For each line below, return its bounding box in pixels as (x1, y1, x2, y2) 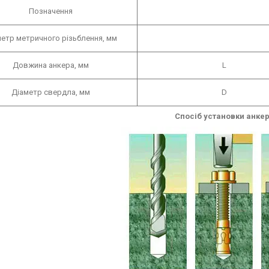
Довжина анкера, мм (12, 60, 89, 70)
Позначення (28, 6, 73, 16)
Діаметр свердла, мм (11, 87, 90, 97)
